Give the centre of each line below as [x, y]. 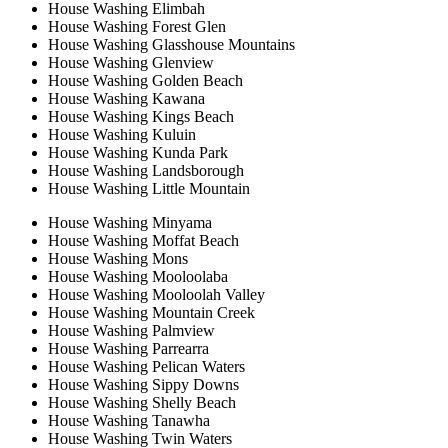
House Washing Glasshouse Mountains [171, 44]
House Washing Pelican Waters [146, 366]
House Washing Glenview [131, 62]
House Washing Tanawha [129, 420]
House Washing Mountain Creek [151, 312]
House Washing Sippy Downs [143, 384]
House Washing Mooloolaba [138, 276]
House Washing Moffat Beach [143, 240]
